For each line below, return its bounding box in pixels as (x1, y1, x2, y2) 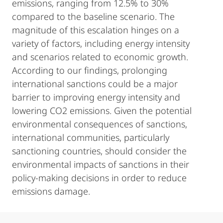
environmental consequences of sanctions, (12, 118, 187, 130)
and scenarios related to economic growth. (12, 51, 188, 63)
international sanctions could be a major (12, 78, 178, 90)
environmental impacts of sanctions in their (12, 158, 189, 171)
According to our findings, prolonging (12, 64, 167, 77)
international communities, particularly (12, 131, 169, 144)
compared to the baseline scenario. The (12, 10, 175, 23)
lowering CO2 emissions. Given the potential (12, 105, 192, 117)
